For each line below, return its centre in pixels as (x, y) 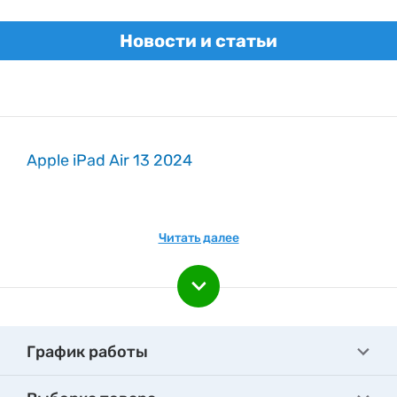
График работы (87, 352)
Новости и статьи (198, 41)
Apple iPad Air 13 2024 (109, 160)
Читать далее (198, 238)
